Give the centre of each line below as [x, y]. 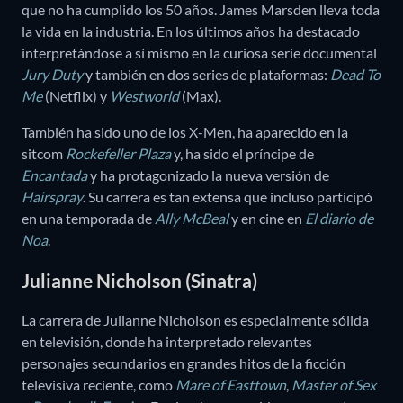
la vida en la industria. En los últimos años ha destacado [191, 31]
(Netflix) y [77, 96]
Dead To [355, 75]
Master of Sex [334, 385]
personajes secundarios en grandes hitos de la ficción [184, 363]
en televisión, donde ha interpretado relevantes [167, 342]
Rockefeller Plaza [118, 154]
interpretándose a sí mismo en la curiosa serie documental [199, 53]
